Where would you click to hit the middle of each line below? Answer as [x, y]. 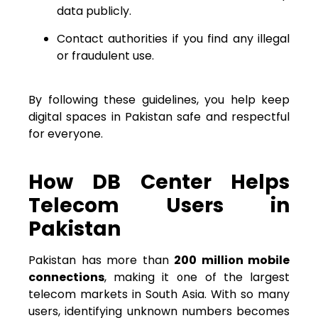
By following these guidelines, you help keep [159, 100]
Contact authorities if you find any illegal [173, 38]
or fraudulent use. [105, 55]
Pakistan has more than [101, 260]
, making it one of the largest [197, 277]
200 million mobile [232, 260]
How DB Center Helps [159, 182]
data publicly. [94, 11]
